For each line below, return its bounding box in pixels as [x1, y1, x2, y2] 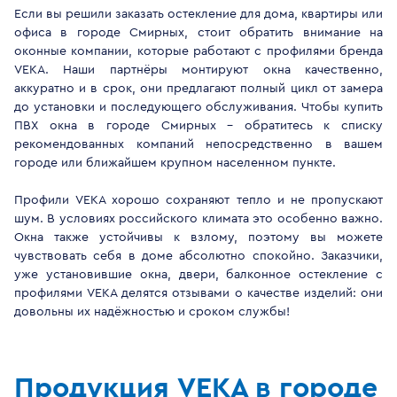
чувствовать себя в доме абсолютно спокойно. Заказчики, [14, 250, 383, 262]
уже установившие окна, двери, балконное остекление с [14, 269, 383, 281]
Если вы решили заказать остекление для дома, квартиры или [14, 8, 383, 20]
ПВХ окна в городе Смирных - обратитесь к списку [14, 120, 383, 132]
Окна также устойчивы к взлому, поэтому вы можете [14, 231, 383, 244]
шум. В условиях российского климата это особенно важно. [14, 213, 383, 225]
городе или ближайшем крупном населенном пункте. [14, 157, 336, 169]
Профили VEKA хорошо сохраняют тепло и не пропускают [14, 194, 383, 206]
